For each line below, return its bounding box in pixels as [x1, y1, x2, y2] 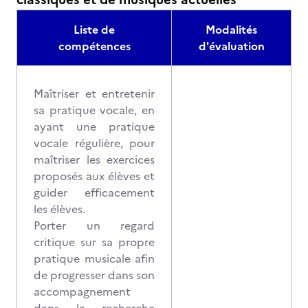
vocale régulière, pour [34, 135, 155, 151]
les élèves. [34, 201, 85, 217]
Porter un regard [34, 217, 155, 234]
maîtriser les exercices [34, 151, 155, 168]
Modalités [206, 21, 257, 38]
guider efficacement [34, 184, 155, 201]
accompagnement [34, 283, 131, 300]
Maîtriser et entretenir [34, 85, 155, 102]
